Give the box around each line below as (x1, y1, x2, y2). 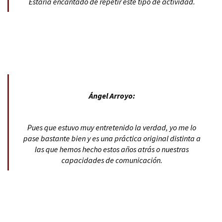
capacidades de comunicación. (61, 155, 163, 165)
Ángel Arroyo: (88, 90, 135, 101)
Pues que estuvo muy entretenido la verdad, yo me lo (27, 122, 196, 132)
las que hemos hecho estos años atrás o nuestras (35, 144, 189, 154)
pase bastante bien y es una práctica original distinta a (23, 133, 201, 143)
